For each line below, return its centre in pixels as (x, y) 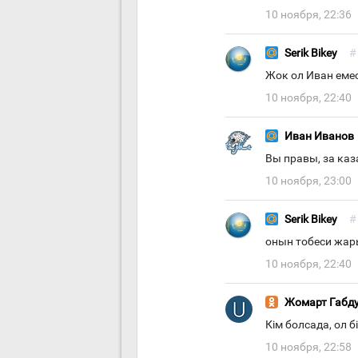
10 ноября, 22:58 (308, 347)
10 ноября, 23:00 (308, 181)
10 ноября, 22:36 (308, 15)
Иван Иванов (319, 136)
